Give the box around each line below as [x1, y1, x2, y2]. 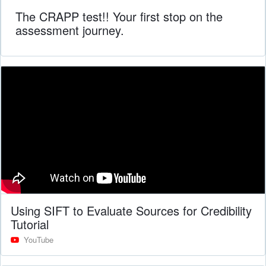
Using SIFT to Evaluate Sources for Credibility [11, 201, 252, 219]
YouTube [24, 233, 53, 245]
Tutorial [11, 215, 49, 233]
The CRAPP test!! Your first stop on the [15, 7, 223, 25]
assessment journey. [15, 21, 124, 39]
